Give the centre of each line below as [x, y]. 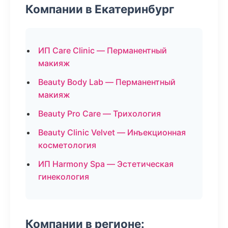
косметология [67, 145]
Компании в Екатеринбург [100, 9]
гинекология [64, 177]
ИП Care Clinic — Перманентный [103, 50]
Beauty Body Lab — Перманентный [107, 82]
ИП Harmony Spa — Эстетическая [106, 164]
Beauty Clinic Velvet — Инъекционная [112, 132]
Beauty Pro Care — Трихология [99, 113]
